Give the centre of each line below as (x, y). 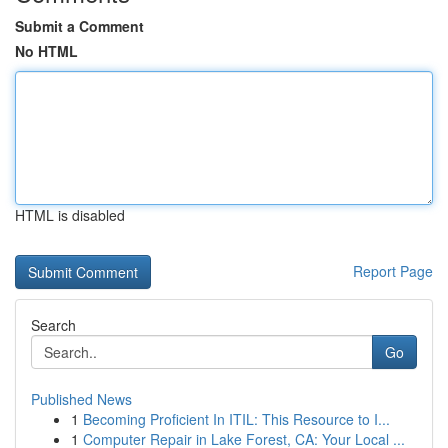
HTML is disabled (70, 215)
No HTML (46, 51)
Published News (81, 399)
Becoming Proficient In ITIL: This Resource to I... (236, 419)
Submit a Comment (79, 26)
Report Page (393, 271)
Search (53, 325)
